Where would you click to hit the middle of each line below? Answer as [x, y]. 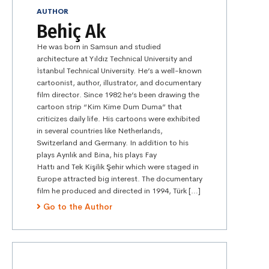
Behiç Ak [71, 32]
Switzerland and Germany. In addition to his [113, 143]
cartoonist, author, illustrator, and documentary [119, 83]
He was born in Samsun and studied [99, 47]
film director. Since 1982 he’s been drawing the [118, 95]
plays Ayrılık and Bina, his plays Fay [97, 155]
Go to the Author [78, 207]
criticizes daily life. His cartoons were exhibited [118, 119]
